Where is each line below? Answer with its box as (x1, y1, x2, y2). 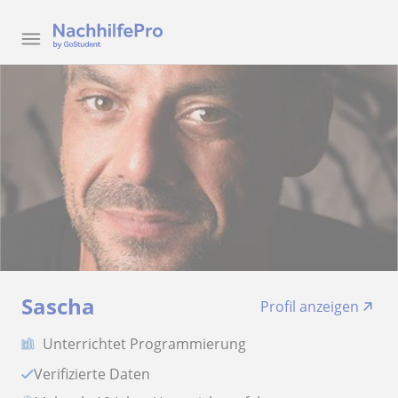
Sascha (21, 291, 95, 321)
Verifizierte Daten (43, 364, 150, 384)
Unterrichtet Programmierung (43, 334, 246, 354)
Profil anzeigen (260, 297, 359, 316)
